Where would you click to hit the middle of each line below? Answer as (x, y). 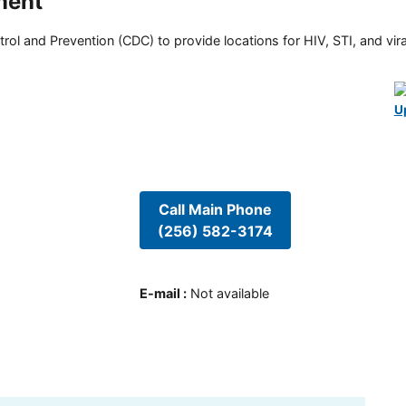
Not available (229, 294)
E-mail (159, 294)
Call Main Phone (215, 209)
